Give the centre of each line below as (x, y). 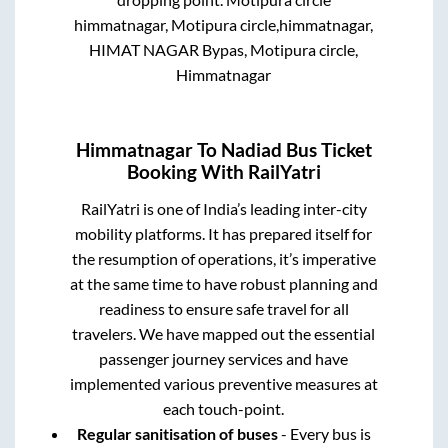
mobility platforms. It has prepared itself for (224, 233)
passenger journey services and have (224, 358)
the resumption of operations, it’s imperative (223, 258)
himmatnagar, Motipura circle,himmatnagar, (224, 24)
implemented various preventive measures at (223, 383)
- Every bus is (324, 433)
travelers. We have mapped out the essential (224, 333)
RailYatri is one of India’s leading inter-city (223, 208)
